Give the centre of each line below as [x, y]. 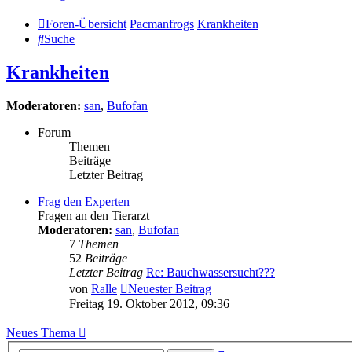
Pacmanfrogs [162, 24]
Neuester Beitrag [170, 289]
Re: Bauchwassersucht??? [211, 273]
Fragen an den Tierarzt [93, 216]
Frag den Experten [84, 202]
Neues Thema [41, 333]
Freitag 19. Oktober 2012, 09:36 [149, 304]
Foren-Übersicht [86, 24]
